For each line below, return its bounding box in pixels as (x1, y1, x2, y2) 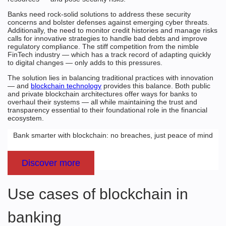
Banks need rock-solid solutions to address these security (8, 10, 191, 18)
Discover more (22, 157, 80, 168)
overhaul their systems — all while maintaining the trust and (8, 97, 197, 106)
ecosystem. (8, 114, 44, 122)
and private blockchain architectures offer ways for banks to (8, 89, 197, 98)
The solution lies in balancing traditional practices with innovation (8, 73, 213, 82)
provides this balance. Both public (101, 81, 210, 90)
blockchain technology (31, 81, 101, 90)
